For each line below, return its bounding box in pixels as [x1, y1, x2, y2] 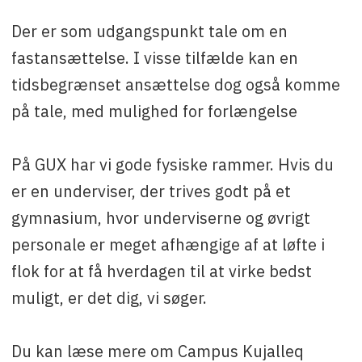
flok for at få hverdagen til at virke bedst [11, 261, 312, 282]
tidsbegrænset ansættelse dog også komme [11, 74, 340, 95]
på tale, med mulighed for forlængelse [11, 101, 297, 122]
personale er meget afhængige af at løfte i [11, 234, 325, 255]
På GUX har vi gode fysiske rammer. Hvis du [11, 154, 334, 175]
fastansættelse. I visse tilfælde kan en [11, 48, 298, 69]
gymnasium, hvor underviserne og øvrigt [11, 208, 310, 229]
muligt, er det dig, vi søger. [11, 288, 207, 309]
